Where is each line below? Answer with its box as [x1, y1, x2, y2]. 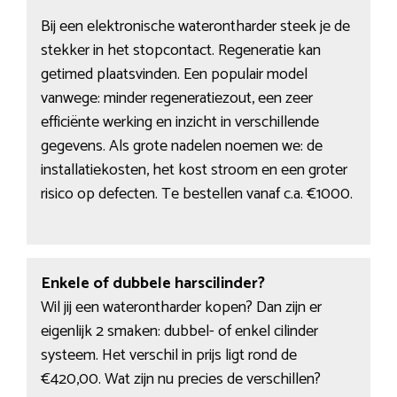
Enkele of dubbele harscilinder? [40, 269, 265, 297]
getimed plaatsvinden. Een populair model [40, 61, 307, 89]
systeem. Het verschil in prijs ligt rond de [40, 341, 297, 369]
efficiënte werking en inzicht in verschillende [40, 109, 319, 136]
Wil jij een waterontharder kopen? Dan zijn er [40, 293, 322, 321]
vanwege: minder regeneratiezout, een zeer [40, 85, 313, 113]
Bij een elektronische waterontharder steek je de [40, 13, 350, 41]
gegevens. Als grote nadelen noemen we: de [40, 133, 323, 160]
